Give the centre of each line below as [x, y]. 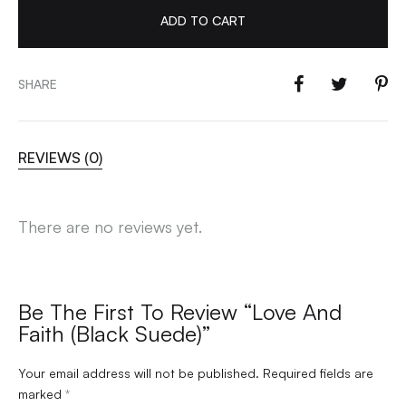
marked [42, 394]
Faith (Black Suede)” [114, 334]
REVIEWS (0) [60, 158]
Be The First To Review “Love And [180, 312]
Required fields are [318, 373]
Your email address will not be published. [139, 373]
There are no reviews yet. [110, 227]
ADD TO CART [203, 21]
